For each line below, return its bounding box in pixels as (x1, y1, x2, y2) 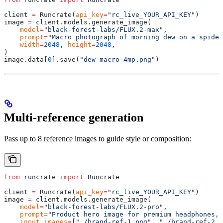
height (64, 40, 92, 48)
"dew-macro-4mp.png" (80, 55, 155, 63)
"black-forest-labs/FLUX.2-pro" (44, 203, 163, 211)
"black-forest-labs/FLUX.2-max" (44, 25, 163, 33)
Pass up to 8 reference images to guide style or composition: (4, 134, 191, 143)
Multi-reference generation (4, 111, 143, 124)
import (60, 173, 84, 181)
